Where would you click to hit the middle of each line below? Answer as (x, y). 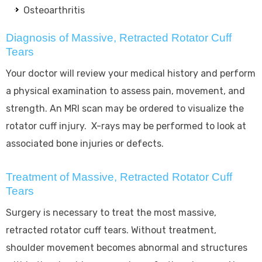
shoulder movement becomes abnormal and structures (127, 247)
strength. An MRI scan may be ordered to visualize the (125, 108)
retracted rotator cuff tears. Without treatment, (111, 230)
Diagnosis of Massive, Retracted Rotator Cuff (119, 37)
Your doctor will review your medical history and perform (131, 73)
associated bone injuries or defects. (85, 143)
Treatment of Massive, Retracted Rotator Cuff (119, 177)
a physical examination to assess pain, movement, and (125, 91)
